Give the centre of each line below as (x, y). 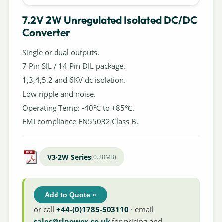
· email (141, 209)
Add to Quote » (71, 194)
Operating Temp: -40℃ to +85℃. (78, 107)
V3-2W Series (69, 157)
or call (45, 209)
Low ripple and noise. (59, 93)
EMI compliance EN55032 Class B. (80, 121)
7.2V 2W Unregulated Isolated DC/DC (110, 20)
